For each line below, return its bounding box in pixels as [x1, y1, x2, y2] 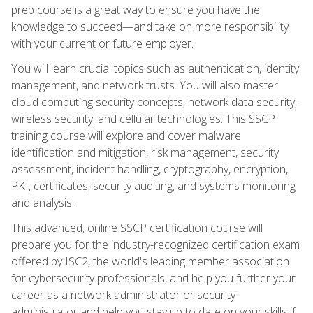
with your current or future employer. [11, 35, 194, 51]
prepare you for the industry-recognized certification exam [11, 236, 300, 252]
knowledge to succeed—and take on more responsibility [11, 18, 289, 34]
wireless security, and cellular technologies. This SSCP [11, 110, 275, 126]
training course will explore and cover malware [11, 127, 241, 143]
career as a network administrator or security [11, 286, 235, 303]
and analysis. [11, 194, 74, 210]
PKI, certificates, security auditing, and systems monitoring [11, 177, 296, 194]
